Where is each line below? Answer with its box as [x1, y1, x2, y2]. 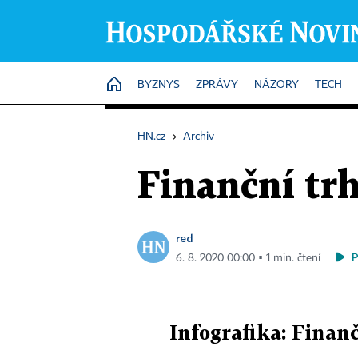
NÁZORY [254, 79, 299, 90]
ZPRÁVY [196, 79, 238, 90]
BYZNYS [137, 79, 180, 90]
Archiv [183, 131, 214, 142]
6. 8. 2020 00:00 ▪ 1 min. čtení [176, 253, 320, 264]
